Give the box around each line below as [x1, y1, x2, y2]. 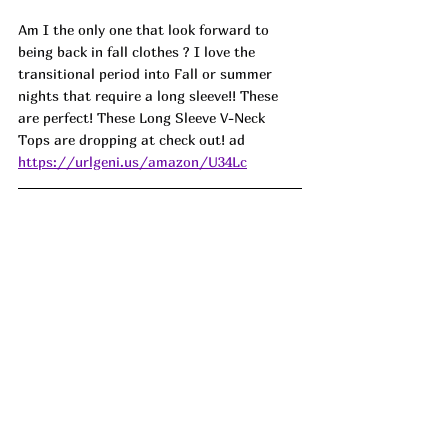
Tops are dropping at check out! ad [18, 130, 245, 148]
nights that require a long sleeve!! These [18, 86, 282, 104]
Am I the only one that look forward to [18, 20, 273, 38]
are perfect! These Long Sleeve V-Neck [18, 108, 269, 126]
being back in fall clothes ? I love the [18, 42, 259, 60]
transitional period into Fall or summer [18, 64, 276, 82]
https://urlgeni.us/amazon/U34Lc [18, 152, 247, 170]
